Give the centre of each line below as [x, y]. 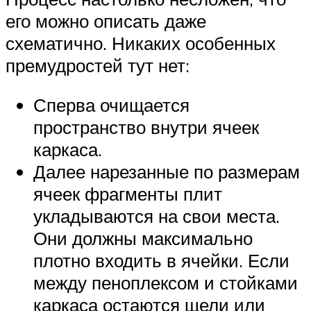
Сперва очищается [111, 105]
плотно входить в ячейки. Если [161, 261]
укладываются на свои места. [157, 216]
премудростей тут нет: [98, 65]
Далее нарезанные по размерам [167, 172]
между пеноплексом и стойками [166, 283]
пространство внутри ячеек [146, 127]
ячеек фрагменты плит [128, 194]
